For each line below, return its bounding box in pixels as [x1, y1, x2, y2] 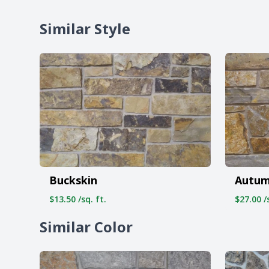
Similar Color [40, 216, 133, 237]
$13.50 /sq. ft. [49, 193, 106, 205]
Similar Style [40, 19, 130, 38]
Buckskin [49, 172, 97, 187]
